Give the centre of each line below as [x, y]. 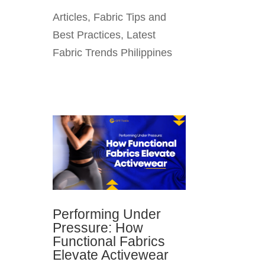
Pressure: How [98, 228]
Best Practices [87, 35]
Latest [141, 35]
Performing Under [107, 214]
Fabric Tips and [130, 17]
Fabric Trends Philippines [113, 52]
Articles [70, 17]
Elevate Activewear [111, 255]
